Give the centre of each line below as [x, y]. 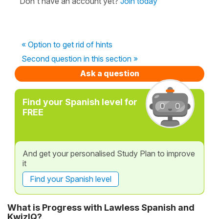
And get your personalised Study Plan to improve [109, 153]
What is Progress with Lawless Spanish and [101, 208]
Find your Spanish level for [80, 102]
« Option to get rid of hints [67, 44]
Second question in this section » [80, 58]
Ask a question [109, 73]
